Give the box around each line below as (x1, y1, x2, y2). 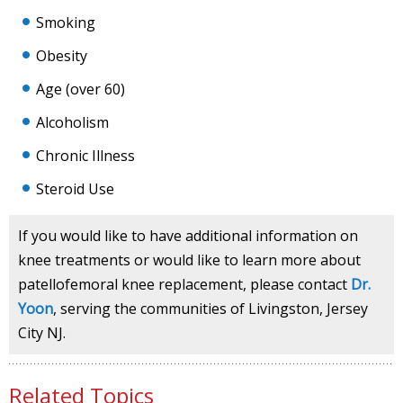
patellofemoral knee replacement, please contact (18, 273, 351, 294)
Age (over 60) (36, 78, 125, 99)
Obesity (36, 45, 87, 66)
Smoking (36, 12, 95, 32)
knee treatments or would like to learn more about (18, 249, 361, 270)
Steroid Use (36, 178, 114, 199)
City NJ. (18, 322, 66, 343)
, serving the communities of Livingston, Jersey (53, 298, 368, 318)
